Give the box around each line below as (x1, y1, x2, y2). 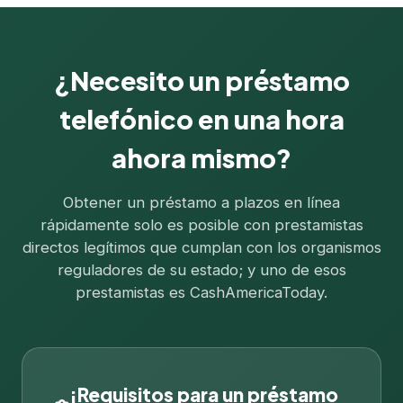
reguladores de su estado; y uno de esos (57, 261, 346, 279)
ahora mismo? (112, 141, 291, 174)
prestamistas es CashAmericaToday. (76, 283, 327, 301)
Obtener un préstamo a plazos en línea (63, 193, 340, 211)
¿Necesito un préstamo (53, 64, 350, 96)
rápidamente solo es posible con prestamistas (40, 216, 363, 234)
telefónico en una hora (58, 103, 345, 135)
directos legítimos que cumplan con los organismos (22, 238, 381, 256)
